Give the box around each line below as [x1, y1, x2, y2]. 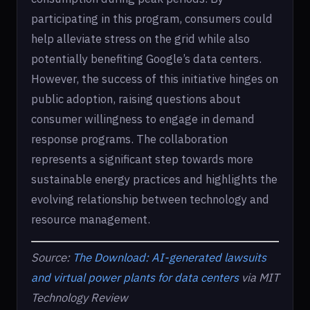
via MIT [239, 270, 279, 286]
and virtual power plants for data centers [31, 270, 239, 286]
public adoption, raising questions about [31, 91, 241, 107]
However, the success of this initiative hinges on [31, 71, 278, 86]
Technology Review [31, 290, 128, 306]
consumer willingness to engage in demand [31, 111, 255, 127]
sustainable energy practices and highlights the [31, 172, 277, 187]
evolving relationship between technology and [31, 192, 269, 207]
